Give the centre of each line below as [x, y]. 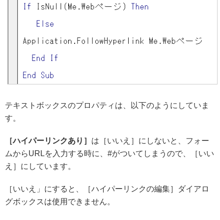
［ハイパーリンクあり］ [48, 140]
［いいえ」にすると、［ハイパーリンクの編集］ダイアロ [107, 189]
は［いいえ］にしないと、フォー [150, 140]
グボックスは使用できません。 [60, 201]
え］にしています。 [40, 166]
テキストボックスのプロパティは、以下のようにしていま [107, 105]
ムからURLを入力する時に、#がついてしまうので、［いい [110, 153]
